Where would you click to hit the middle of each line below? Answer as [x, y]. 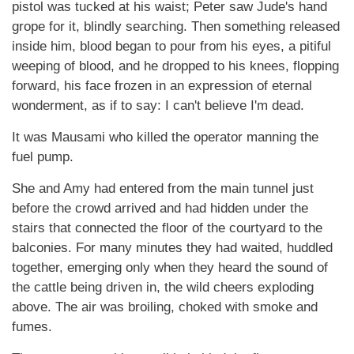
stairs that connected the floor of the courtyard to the [167, 228]
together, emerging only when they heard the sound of [170, 267]
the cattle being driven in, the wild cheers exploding [163, 287]
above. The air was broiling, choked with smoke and [165, 307]
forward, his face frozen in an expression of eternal [162, 86]
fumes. [32, 327]
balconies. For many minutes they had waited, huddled [172, 248]
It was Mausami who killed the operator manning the [165, 137]
